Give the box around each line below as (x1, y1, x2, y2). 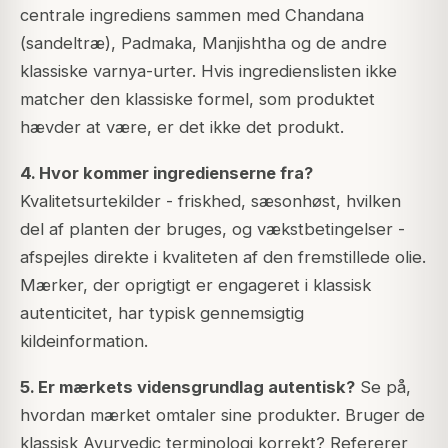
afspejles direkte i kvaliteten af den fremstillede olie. (20, 246, 426, 267)
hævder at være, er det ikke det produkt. (20, 116, 344, 137)
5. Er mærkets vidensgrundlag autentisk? (20, 376, 355, 397)
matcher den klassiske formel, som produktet (20, 88, 375, 109)
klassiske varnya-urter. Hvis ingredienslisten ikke (20, 60, 397, 81)
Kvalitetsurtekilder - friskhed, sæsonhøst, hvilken (20, 190, 401, 211)
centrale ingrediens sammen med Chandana (20, 4, 364, 25)
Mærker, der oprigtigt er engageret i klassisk (20, 274, 371, 295)
